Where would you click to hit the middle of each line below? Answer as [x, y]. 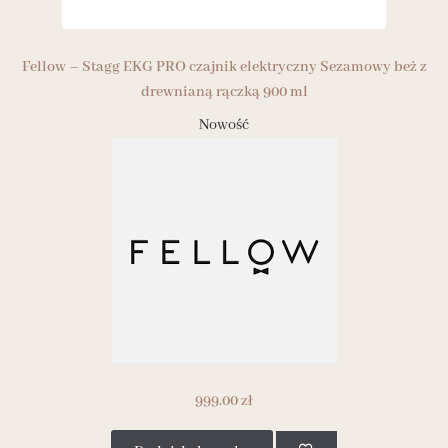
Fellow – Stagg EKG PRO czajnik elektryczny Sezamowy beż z [224, 66]
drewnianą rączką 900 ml [224, 91]
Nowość [224, 125]
